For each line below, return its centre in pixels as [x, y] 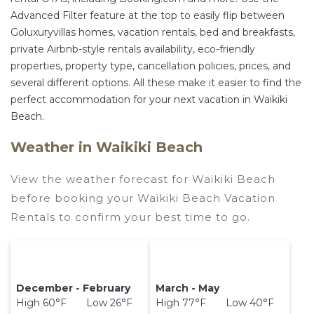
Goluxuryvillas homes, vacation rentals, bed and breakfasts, [153, 33]
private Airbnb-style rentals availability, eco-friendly [133, 49]
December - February [74, 288]
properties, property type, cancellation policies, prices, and [151, 66]
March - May [188, 288]
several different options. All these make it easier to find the [156, 83]
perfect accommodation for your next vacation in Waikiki [149, 100]
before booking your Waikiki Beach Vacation [143, 198]
